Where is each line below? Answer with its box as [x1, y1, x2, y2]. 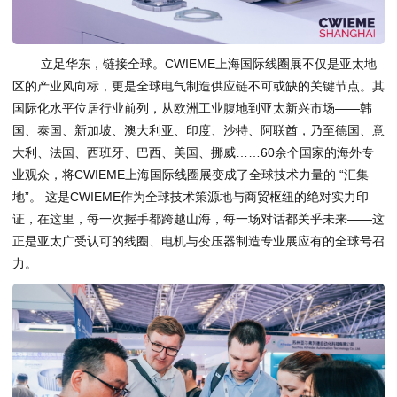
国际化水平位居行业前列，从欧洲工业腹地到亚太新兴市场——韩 [12, 100, 372, 115]
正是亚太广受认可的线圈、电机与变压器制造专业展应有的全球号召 [12, 233, 385, 248]
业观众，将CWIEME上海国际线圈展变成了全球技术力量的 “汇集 [12, 167, 369, 182]
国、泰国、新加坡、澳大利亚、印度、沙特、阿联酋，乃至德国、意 [12, 122, 385, 137]
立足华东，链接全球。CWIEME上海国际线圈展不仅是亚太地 [41, 56, 377, 71]
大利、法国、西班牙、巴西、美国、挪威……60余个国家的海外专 [12, 144, 374, 160]
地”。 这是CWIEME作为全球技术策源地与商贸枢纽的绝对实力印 [12, 189, 369, 204]
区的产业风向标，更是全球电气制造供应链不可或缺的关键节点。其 [12, 78, 385, 93]
